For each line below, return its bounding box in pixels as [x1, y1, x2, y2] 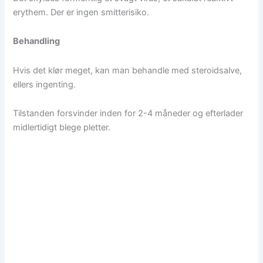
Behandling [13, 36, 60, 47]
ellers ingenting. [13, 79, 76, 90]
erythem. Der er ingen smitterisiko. [13, 6, 152, 18]
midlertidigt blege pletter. [13, 122, 111, 133]
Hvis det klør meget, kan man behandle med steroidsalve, [13, 65, 242, 76]
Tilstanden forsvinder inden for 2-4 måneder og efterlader [13, 108, 244, 119]
